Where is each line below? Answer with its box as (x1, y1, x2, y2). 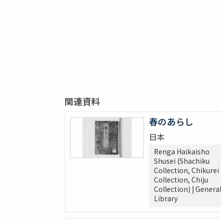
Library (153, 193, 178, 204)
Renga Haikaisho (153, 147, 210, 157)
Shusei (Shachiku (153, 156, 210, 166)
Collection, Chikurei (153, 165, 219, 176)
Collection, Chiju (153, 175, 208, 185)
